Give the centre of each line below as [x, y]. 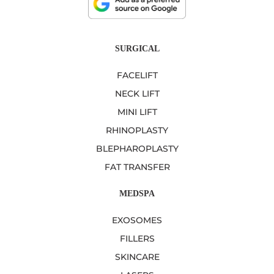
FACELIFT [137, 76]
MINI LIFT [137, 112]
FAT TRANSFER [137, 167]
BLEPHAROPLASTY [137, 149]
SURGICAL [137, 48]
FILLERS [137, 239]
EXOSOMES [137, 220]
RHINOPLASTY [137, 131]
